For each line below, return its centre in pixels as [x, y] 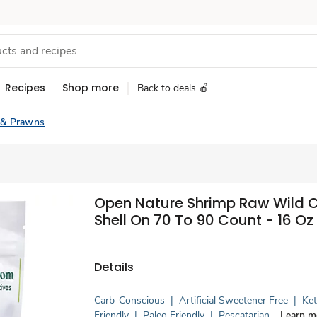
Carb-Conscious [130, 300]
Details [114, 267]
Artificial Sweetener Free [234, 300]
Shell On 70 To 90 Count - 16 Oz [204, 220]
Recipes [25, 88]
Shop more [91, 88]
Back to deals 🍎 [173, 88]
